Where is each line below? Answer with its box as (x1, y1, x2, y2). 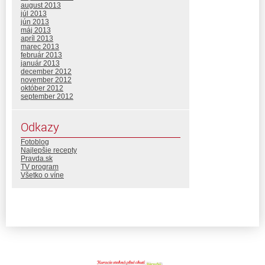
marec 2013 (21, 42, 59, 51)
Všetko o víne (21, 170, 64, 179)
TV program (21, 162, 59, 171)
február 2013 (21, 50, 62, 59)
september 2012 (21, 92, 73, 101)
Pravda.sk (21, 154, 53, 163)
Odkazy (21, 118, 59, 135)
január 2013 (21, 59, 60, 67)
